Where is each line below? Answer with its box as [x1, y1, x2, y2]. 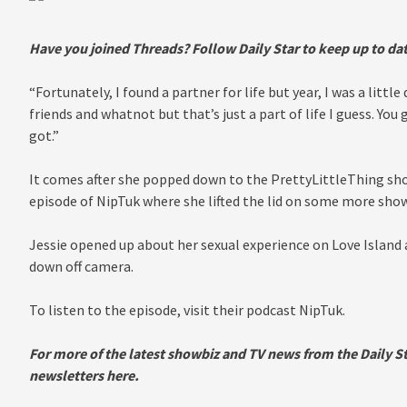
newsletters [28, 365, 104, 384]
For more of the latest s [28, 343, 174, 362]
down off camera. [28, 256, 134, 275]
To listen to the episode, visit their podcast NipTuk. [28, 300, 345, 319]
